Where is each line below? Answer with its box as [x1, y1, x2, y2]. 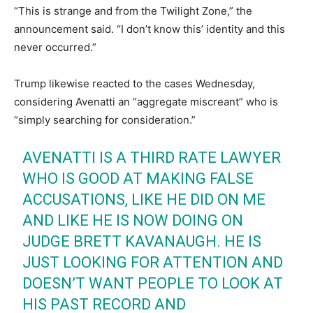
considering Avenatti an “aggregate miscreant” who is [14, 94, 278, 108]
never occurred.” [14, 40, 96, 54]
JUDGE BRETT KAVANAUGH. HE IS [22, 232, 262, 250]
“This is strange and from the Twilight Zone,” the [14, 3, 252, 17]
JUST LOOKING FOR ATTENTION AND [22, 253, 284, 271]
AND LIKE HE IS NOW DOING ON [22, 211, 244, 229]
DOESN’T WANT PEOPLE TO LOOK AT [22, 274, 284, 292]
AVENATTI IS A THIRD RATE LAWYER [22, 148, 282, 166]
